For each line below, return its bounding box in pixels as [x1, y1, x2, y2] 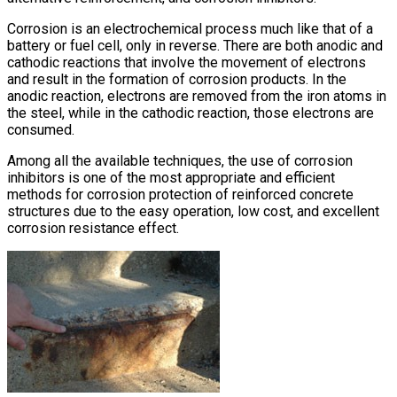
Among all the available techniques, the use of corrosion [7, 152, 353, 170]
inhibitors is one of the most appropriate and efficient [7, 169, 335, 187]
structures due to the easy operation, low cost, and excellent [7, 203, 379, 221]
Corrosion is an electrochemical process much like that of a [7, 20, 373, 38]
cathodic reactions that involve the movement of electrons [7, 54, 366, 72]
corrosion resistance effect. [7, 220, 179, 237]
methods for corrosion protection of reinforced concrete [7, 186, 354, 204]
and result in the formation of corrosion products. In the [7, 71, 346, 89]
